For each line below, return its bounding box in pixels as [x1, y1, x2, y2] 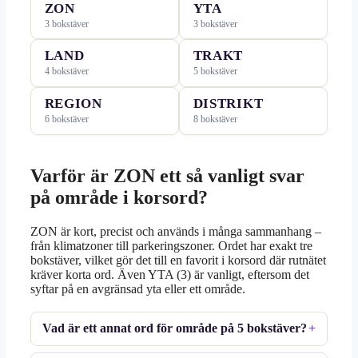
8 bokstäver [193, 113, 237, 125]
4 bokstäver [44, 66, 89, 78]
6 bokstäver [44, 113, 89, 125]
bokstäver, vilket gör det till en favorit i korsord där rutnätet [30, 253, 326, 267]
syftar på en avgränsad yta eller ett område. [30, 281, 245, 296]
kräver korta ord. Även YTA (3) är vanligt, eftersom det [30, 267, 309, 281]
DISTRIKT [193, 96, 264, 112]
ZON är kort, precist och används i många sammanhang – [30, 224, 321, 238]
